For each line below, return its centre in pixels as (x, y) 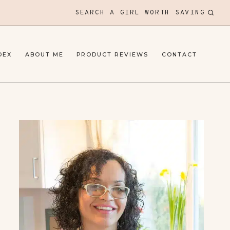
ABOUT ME (44, 54)
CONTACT (180, 54)
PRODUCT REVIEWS (113, 54)
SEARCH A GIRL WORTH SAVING (140, 13)
